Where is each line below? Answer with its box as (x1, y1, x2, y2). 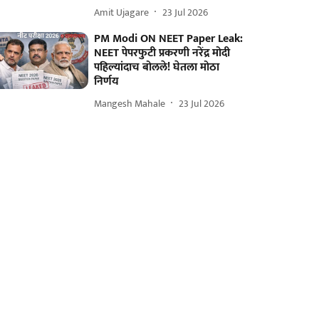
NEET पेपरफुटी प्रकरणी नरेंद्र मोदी (94, 43, 231, 63)
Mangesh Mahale (94, 95, 166, 112)
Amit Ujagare (94, 4, 150, 21)
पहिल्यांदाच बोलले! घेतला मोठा (94, 58, 220, 77)
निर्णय (94, 72, 120, 91)
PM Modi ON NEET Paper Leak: (94, 29, 244, 48)
